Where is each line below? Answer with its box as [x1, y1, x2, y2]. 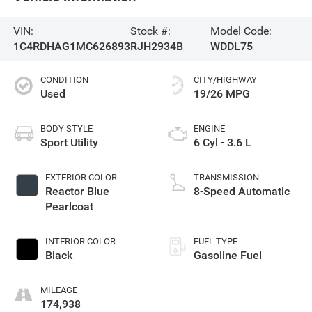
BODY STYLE [40, 123, 93, 134]
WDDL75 [210, 40, 253, 54]
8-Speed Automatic [194, 184, 290, 198]
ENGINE [194, 123, 225, 134]
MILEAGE [40, 284, 77, 295]
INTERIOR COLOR [45, 235, 116, 247]
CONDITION [40, 74, 88, 85]
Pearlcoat [45, 199, 93, 213]
